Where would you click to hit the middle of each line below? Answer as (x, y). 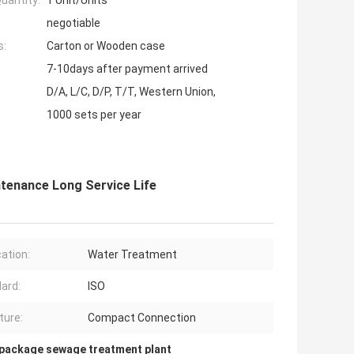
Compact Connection (142, 318)
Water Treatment (132, 255)
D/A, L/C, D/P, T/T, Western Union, (131, 92)
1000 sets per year (94, 115)
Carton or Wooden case (106, 46)
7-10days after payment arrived (127, 69)
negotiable (73, 23)
